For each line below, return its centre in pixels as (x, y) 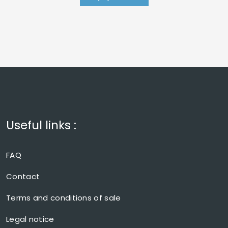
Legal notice (30, 219)
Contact (23, 176)
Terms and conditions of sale (64, 198)
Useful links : (41, 125)
